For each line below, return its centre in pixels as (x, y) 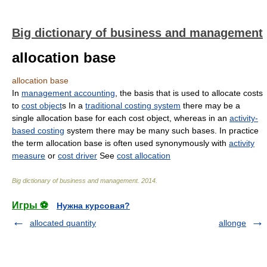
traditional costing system (133, 105)
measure (29, 156)
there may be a (210, 105)
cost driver (77, 156)
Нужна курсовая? (93, 206)
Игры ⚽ (30, 205)
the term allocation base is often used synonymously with (120, 143)
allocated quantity (63, 223)
